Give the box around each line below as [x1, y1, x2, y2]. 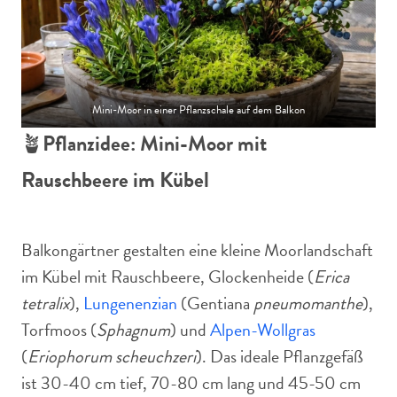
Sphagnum [97, 316, 170, 343]
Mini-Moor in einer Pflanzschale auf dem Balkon [92, 101, 305, 119]
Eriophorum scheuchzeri [27, 343, 196, 370]
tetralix [21, 290, 69, 316]
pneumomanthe [253, 290, 362, 316]
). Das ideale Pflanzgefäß [196, 343, 363, 370]
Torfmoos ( [21, 316, 97, 343]
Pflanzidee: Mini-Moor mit [43, 128, 267, 160]
